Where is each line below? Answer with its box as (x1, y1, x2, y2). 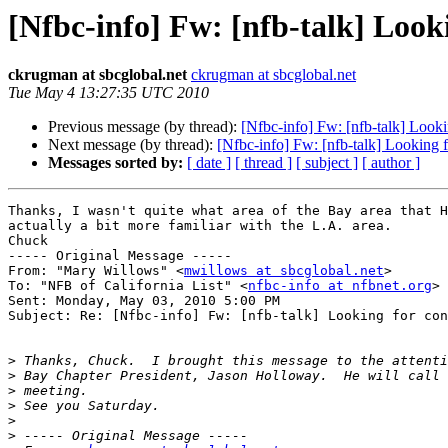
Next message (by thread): (48, 136, 217, 154)
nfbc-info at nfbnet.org (248, 278, 432, 294)
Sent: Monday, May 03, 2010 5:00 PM (8, 293, 280, 309)
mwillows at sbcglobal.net (184, 263, 384, 279)
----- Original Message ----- (8, 248, 240, 264)
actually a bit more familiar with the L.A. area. (8, 218, 392, 234)
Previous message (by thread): (48, 118, 241, 136)
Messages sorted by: (48, 154, 183, 172)
